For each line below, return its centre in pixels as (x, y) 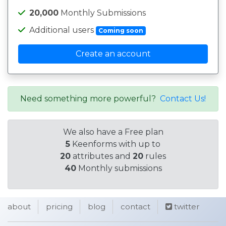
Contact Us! (183, 99)
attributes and (102, 156)
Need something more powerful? (90, 99)
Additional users (63, 30)
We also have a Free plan (113, 132)
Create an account (113, 54)
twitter (186, 207)
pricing (59, 207)
